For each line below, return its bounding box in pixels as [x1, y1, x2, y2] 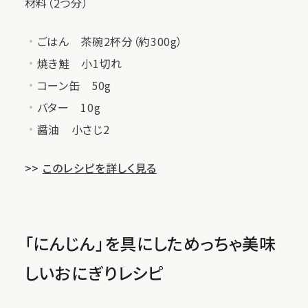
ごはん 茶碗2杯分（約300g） [36, 32, 184, 49]
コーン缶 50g [36, 76, 111, 93]
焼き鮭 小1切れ [36, 54, 122, 71]
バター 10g [36, 98, 101, 115]
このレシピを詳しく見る [42, 159, 157, 176]
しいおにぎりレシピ [24, 260, 164, 285]
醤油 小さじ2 [36, 120, 110, 137]
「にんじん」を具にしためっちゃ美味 [24, 230, 276, 255]
